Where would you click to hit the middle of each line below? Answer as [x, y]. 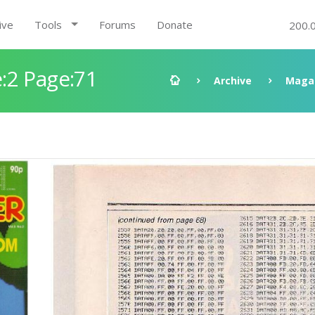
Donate [174, 25]
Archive [233, 81]
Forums [117, 25]
